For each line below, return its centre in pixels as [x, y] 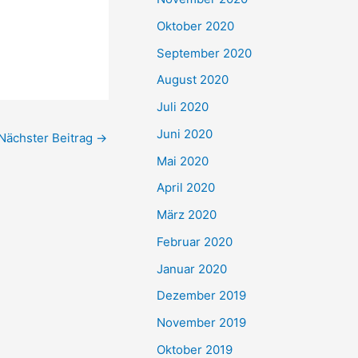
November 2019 [201, 322]
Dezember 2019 [201, 296]
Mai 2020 [183, 161]
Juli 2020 [183, 107]
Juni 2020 [185, 133]
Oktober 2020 [195, 26]
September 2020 [204, 53]
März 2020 [187, 215]
